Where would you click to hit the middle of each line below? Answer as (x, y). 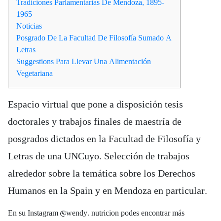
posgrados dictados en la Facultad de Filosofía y (104, 139)
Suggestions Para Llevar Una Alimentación (84, 62)
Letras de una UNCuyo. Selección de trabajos (99, 156)
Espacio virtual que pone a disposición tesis (95, 105)
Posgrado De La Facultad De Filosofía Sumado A (94, 38)
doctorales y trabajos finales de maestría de (95, 122)
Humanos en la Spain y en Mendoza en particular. (108, 191)
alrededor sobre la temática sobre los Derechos (102, 174)
